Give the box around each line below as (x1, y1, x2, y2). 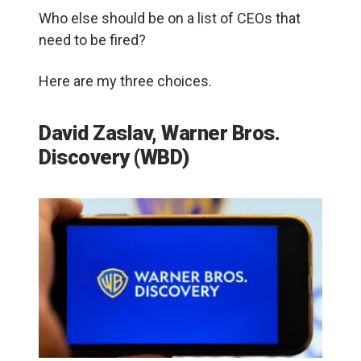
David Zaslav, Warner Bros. (39, 120, 280, 145)
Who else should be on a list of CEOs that (39, 9, 301, 27)
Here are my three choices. (39, 72, 215, 89)
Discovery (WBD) (39, 144, 189, 169)
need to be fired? (39, 31, 146, 48)
